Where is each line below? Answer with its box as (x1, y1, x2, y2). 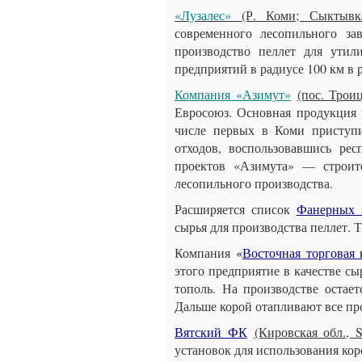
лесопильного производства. (175, 175, 333, 192)
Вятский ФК (175, 323, 247, 340)
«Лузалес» (175, 6, 231, 23)
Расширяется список (175, 200, 297, 217)
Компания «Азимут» (175, 86, 291, 103)
